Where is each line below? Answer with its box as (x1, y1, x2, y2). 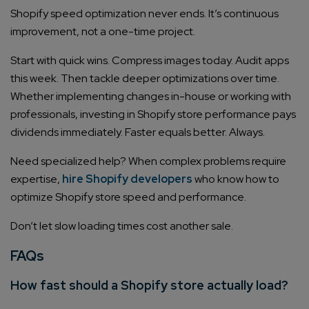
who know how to (192, 172, 279, 187)
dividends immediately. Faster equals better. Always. (10, 125, 265, 140)
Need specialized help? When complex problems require (10, 154, 286, 169)
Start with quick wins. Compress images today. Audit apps (10, 53, 289, 68)
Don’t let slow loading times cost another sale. (10, 219, 233, 234)
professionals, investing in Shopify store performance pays (10, 107, 296, 122)
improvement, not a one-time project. (10, 24, 195, 39)
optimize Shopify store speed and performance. (10, 190, 246, 205)
